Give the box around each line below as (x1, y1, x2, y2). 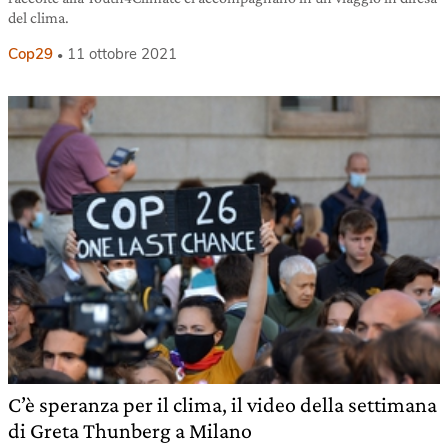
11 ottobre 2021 (67, 44, 177, 65)
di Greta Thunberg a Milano (8, 418, 252, 444)
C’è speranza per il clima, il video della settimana (8, 392, 437, 418)
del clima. (8, 9, 69, 27)
